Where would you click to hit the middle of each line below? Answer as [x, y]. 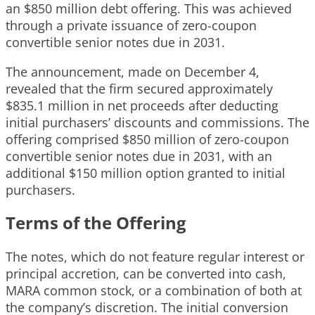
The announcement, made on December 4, [133, 71]
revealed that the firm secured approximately [139, 88]
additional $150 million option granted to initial [146, 173]
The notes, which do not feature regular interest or [155, 256]
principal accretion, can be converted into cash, [146, 273]
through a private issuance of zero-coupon [131, 25]
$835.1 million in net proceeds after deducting [142, 105]
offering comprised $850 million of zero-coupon [147, 139]
